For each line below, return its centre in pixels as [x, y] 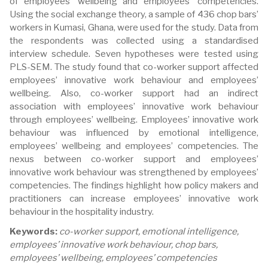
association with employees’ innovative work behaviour [134, 106]
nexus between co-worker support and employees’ [134, 159]
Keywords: [34, 232]
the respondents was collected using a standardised [134, 41]
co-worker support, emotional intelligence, [149, 232]
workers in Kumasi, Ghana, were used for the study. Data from [134, 28]
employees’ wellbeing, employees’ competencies [113, 258]
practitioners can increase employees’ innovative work [134, 199]
